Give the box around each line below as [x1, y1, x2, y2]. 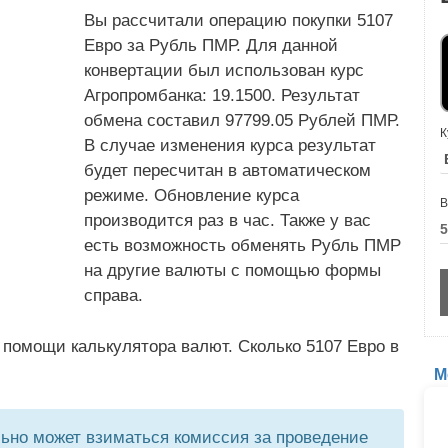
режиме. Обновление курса [84, 186, 299, 205]
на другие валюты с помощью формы [84, 261, 381, 280]
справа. [84, 286, 143, 305]
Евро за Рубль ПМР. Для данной [84, 36, 338, 55]
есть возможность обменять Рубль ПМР [84, 236, 401, 255]
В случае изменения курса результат [84, 136, 376, 155]
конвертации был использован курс [84, 61, 364, 80]
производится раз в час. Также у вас [84, 211, 371, 230]
